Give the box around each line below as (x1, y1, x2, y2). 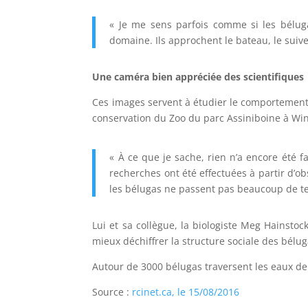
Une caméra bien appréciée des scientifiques (92, 69, 305, 83)
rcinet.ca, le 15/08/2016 (132, 285, 240, 298)
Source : (92, 285, 133, 298)
